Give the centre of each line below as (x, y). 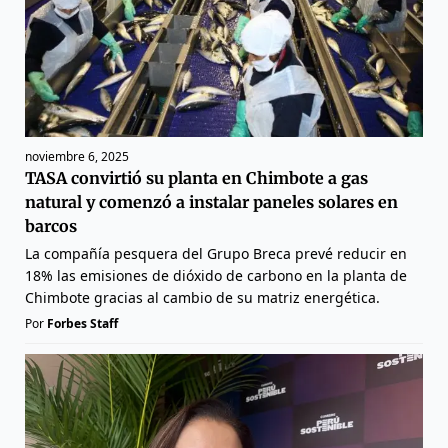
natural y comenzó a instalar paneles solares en (211, 201)
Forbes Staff (82, 323)
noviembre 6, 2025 (77, 156)
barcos (51, 225)
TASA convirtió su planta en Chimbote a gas (196, 177)
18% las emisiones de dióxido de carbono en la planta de (216, 275)
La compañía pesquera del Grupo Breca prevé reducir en (216, 253)
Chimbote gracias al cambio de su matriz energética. (202, 297)
